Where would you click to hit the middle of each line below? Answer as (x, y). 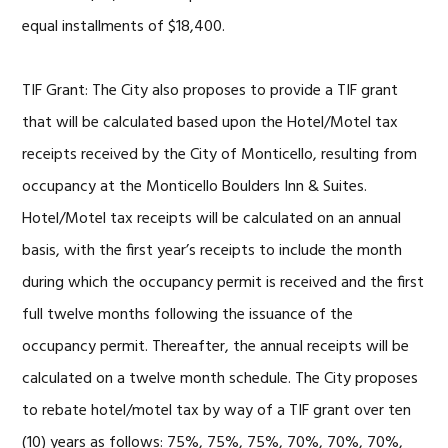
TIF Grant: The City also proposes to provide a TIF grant (210, 91)
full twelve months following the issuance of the (188, 315)
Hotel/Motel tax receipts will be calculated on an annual (212, 219)
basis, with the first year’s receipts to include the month (212, 251)
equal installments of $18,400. (124, 27)
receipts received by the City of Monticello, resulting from (220, 155)
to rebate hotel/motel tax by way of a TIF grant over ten (217, 411)
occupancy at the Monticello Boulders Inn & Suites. (195, 187)
